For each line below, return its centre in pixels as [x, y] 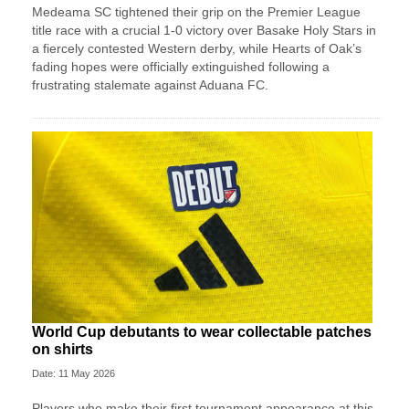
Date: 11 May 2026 [73, 373]
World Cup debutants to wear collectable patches [202, 331]
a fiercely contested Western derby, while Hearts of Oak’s [197, 49]
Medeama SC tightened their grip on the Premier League [196, 12]
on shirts [63, 349]
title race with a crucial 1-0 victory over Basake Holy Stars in [204, 31]
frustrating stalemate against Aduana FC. [150, 85]
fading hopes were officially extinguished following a [181, 67]
